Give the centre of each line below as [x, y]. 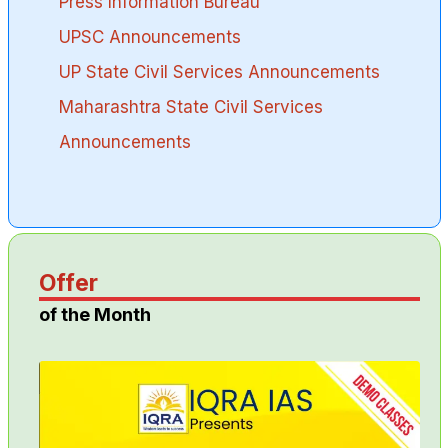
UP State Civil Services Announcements [219, 71]
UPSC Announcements [149, 36]
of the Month [94, 314]
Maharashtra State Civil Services [190, 106]
